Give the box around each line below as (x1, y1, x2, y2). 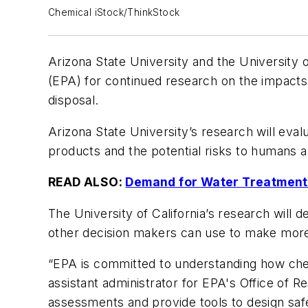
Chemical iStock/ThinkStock (48, 7, 180, 18)
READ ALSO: (48, 175, 126, 190)
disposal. (48, 93, 99, 107)
